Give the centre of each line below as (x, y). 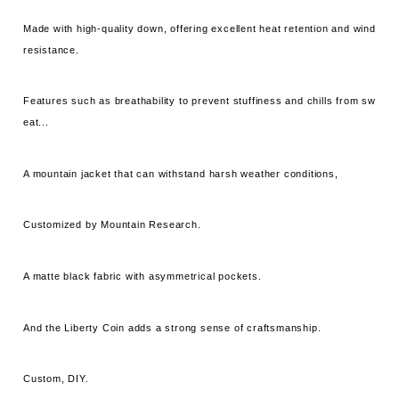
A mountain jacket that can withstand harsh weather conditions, (181, 173)
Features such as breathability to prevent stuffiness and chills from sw (199, 101)
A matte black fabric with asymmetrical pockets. (142, 277)
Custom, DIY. (56, 379)
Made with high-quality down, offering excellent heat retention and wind (199, 28)
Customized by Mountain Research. (112, 225)
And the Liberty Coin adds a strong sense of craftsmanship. (172, 327)
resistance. (51, 49)
